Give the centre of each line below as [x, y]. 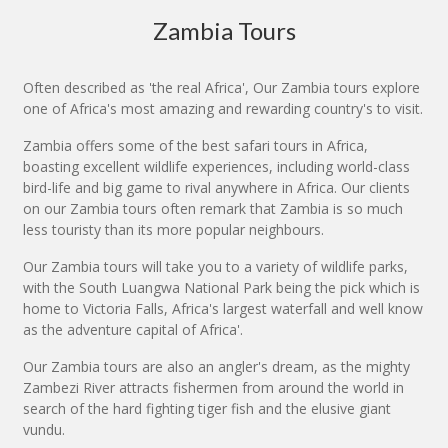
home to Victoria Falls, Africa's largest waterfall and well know [223, 309]
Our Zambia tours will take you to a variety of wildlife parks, [215, 267]
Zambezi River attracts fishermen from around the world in [213, 388]
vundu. [44, 430]
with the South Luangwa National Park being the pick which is [221, 288]
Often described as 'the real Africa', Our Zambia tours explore [221, 88]
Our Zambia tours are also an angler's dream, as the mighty [216, 367]
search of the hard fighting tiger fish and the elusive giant [207, 409]
